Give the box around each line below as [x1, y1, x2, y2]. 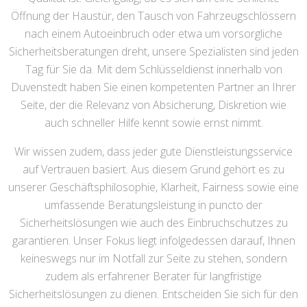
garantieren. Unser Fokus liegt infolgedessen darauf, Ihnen [12, 233, 295, 248]
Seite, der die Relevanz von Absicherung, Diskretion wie [21, 97, 286, 112]
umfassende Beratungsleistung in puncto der [45, 197, 262, 212]
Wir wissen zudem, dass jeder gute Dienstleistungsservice [14, 144, 293, 159]
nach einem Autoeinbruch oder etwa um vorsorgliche [25, 26, 282, 41]
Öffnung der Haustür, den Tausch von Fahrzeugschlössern [11, 8, 296, 23]
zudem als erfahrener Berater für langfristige [45, 269, 262, 284]
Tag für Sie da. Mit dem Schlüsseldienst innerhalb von [25, 62, 282, 77]
